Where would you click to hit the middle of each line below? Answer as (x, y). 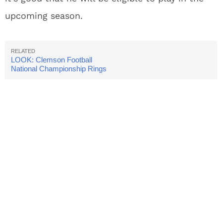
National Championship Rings (59, 69)
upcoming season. (44, 16)
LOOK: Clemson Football (52, 60)
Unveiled (25, 78)
